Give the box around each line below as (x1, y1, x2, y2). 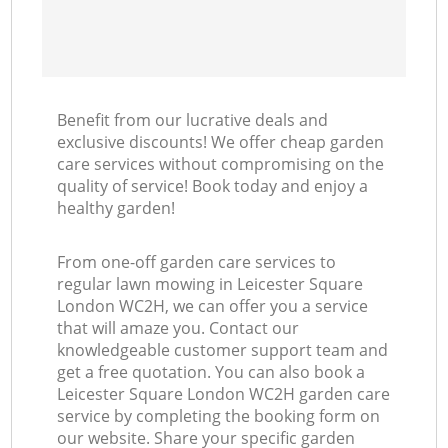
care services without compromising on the (57, 153, 385, 176)
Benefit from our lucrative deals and (57, 109, 329, 132)
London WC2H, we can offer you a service (57, 295, 369, 318)
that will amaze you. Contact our (57, 317, 300, 340)
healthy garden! (57, 197, 176, 220)
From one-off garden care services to (57, 251, 337, 274)
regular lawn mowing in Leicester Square (57, 273, 364, 296)
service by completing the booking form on (57, 405, 381, 428)
